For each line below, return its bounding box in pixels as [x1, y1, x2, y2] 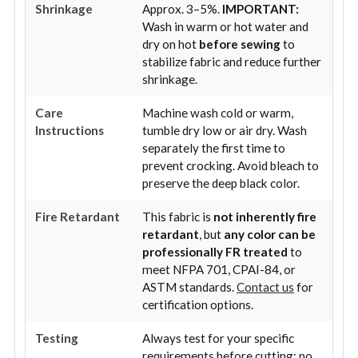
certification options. [142, 296, 253, 312]
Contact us [237, 279, 294, 294]
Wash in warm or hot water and [142, 18, 308, 34]
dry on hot [142, 36, 199, 51]
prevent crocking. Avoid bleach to [142, 157, 319, 173]
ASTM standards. [142, 279, 237, 294]
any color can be [224, 226, 316, 241]
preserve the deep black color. [142, 175, 300, 190]
